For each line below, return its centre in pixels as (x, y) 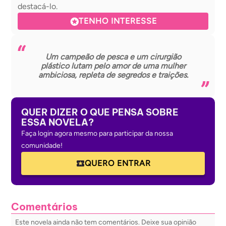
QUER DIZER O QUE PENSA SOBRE (100, 112)
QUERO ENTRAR (118, 163)
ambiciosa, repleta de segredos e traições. (113, 75)
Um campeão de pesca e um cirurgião (113, 57)
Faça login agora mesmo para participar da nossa (97, 133)
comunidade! (42, 146)
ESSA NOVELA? (58, 122)
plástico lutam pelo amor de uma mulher (113, 66)
